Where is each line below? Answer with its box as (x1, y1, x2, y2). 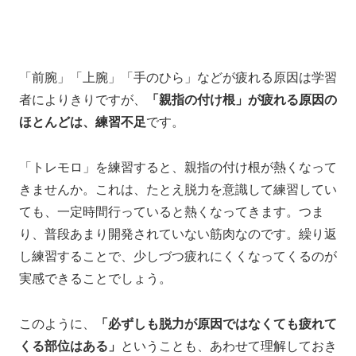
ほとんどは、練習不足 (19, 115, 146, 130)
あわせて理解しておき (210, 339, 337, 353)
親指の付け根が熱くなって (184, 161, 337, 175)
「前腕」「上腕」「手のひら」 (19, 71, 197, 85)
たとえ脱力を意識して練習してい (146, 183, 337, 197)
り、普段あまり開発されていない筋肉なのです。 (19, 227, 299, 242)
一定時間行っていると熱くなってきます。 (57, 205, 299, 219)
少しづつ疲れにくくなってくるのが (133, 250, 337, 264)
